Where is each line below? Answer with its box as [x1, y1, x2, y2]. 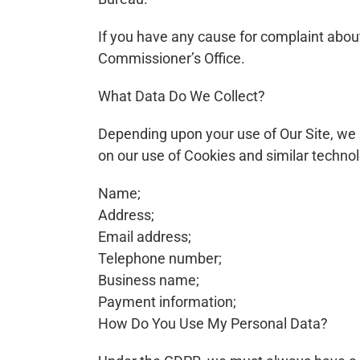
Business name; [98, 271, 199, 288]
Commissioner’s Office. [98, 49, 245, 67]
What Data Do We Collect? [98, 87, 265, 104]
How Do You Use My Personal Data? [98, 314, 328, 332]
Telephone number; [98, 249, 222, 267]
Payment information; [98, 292, 236, 310]
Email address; [98, 227, 191, 245]
